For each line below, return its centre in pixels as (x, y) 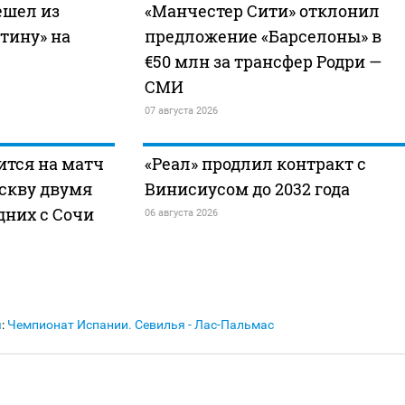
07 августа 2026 (181, 111)
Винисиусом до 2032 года (247, 189)
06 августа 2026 (181, 213)
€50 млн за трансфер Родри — (263, 62)
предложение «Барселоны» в (263, 37)
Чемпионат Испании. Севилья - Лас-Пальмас (141, 325)
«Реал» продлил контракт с (255, 164)
